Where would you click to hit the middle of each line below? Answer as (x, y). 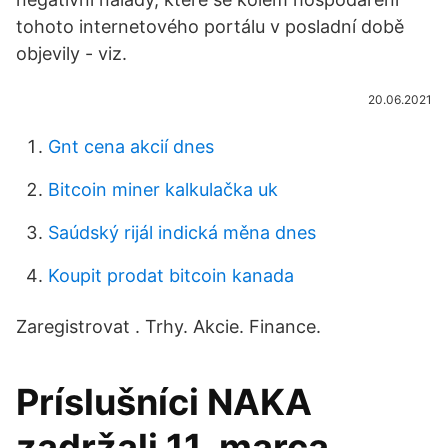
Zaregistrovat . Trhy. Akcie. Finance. (168, 326)
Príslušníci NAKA (164, 402)
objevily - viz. (71, 53)
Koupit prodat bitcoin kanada (171, 275)
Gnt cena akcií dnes (131, 146)
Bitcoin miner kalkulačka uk (163, 189)
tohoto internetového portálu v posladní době (210, 26)
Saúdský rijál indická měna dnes (182, 232)
